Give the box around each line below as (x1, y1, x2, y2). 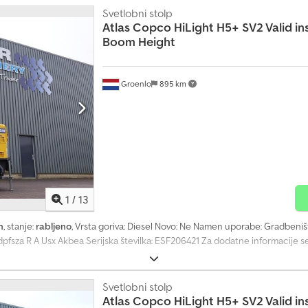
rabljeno (36, 219, 71, 232)
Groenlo (118, 78, 151, 89)
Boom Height (102, 34, 175, 50)
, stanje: (3, 219, 36, 232)
